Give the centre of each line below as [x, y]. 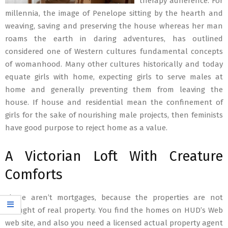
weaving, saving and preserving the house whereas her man [114, 26]
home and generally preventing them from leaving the [114, 90]
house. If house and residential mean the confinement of [114, 102]
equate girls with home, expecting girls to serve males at [114, 77]
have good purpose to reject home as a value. [86, 128]
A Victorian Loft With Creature [114, 156]
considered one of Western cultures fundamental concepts [114, 51]
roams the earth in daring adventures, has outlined [114, 39]
